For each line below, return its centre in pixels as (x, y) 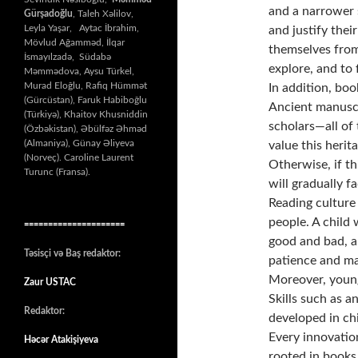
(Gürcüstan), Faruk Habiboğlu (86, 99)
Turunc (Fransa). (57, 171)
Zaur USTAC (50, 282)
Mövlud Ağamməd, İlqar (74, 42)
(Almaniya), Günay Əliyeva (79, 143)
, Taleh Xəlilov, (103, 13)
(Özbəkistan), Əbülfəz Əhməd (86, 128)
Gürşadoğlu (48, 13)
